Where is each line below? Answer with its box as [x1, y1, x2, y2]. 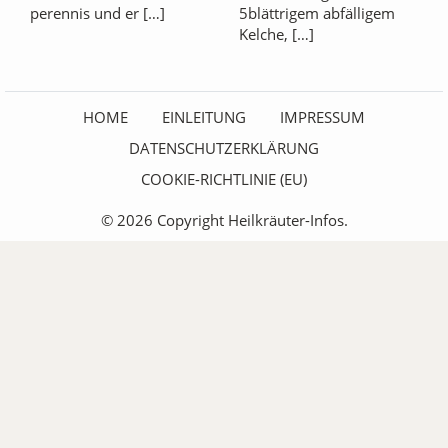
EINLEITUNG [162, 106, 246, 127]
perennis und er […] [30, 2, 165, 23]
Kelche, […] [239, 23, 314, 44]
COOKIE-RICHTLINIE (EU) [141, 168, 307, 189]
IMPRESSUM [280, 106, 365, 127]
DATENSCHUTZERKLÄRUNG [129, 137, 319, 158]
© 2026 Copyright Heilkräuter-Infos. [100, 209, 348, 230]
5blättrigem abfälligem [239, 2, 395, 23]
